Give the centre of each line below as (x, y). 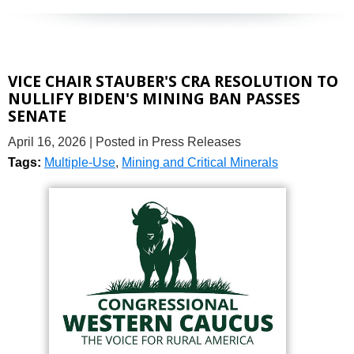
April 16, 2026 (47, 141)
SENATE (37, 115)
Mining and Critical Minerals (200, 162)
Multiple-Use (80, 162)
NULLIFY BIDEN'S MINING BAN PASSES (154, 98)
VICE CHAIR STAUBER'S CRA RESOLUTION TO (173, 81)
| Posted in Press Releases (165, 141)
